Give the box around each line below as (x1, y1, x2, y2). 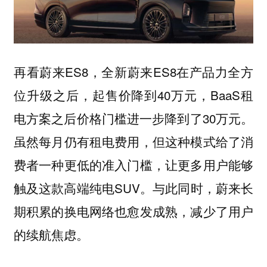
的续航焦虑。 (13, 225, 89, 243)
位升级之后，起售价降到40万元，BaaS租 (13, 85, 254, 104)
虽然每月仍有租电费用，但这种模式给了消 (13, 132, 254, 150)
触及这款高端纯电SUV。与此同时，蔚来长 (13, 178, 254, 197)
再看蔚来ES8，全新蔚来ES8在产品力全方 (13, 62, 254, 80)
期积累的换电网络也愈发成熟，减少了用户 (13, 201, 254, 220)
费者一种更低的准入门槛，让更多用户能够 (13, 155, 254, 173)
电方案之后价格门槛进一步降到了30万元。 (13, 108, 254, 127)
